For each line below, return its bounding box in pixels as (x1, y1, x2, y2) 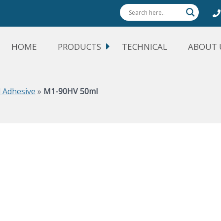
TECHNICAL (122, 41, 168, 52)
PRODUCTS (58, 41, 102, 52)
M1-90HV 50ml (43, 86, 98, 97)
